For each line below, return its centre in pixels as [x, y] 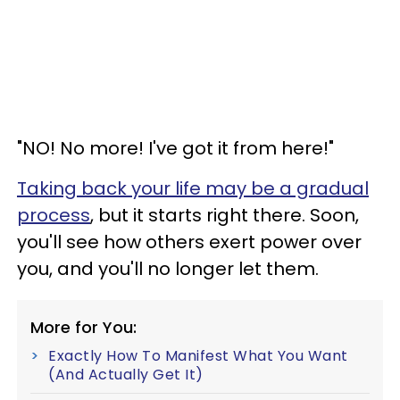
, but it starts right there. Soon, [225, 215]
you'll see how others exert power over [189, 242]
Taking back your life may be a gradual [193, 188]
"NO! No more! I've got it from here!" [175, 148]
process [54, 215]
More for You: [83, 327]
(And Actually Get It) [126, 374]
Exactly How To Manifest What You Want [198, 355]
